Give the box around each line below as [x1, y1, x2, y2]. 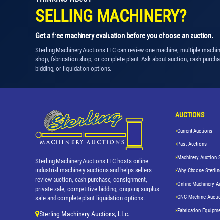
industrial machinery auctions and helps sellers [35, 166, 152, 174]
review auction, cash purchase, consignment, [35, 175, 147, 183]
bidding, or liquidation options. [35, 65, 111, 72]
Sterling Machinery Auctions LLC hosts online [35, 157, 148, 165]
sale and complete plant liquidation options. [35, 194, 145, 202]
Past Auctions [177, 141, 207, 147]
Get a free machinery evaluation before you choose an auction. [35, 31, 213, 40]
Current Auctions [177, 128, 212, 134]
